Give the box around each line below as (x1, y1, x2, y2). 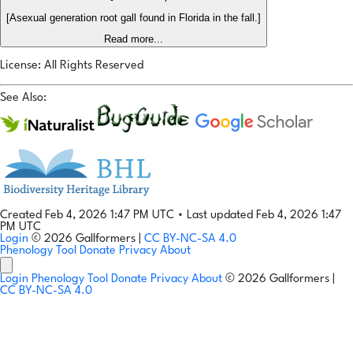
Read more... (104, 33, 163, 46)
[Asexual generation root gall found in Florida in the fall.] (6, 12, 261, 24)
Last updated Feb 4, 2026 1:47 (187, 210, 341, 222)
